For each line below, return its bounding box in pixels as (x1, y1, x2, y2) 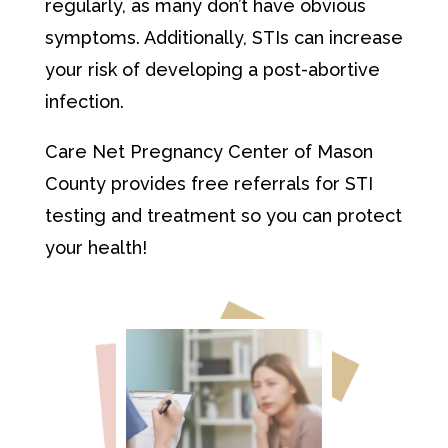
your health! (44, 236, 147, 258)
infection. (44, 90, 124, 112)
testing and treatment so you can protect (44, 204, 402, 226)
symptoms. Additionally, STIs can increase (44, 26, 403, 48)
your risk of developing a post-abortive (44, 58, 380, 80)
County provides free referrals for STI (44, 172, 373, 194)
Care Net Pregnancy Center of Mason (44, 140, 373, 162)
